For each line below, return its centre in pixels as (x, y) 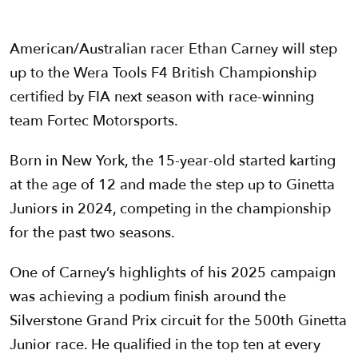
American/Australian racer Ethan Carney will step (173, 50)
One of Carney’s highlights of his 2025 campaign (173, 273)
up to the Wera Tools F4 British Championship (163, 74)
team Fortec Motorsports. (94, 121)
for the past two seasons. (92, 233)
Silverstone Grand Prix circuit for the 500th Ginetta (178, 321)
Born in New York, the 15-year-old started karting (173, 161)
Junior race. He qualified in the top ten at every (165, 345)
